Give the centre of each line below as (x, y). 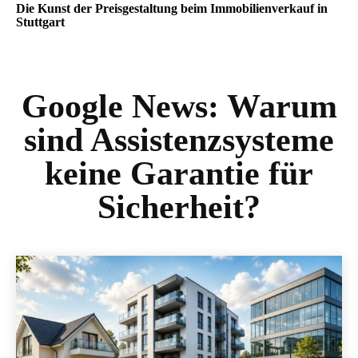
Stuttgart (40, 22)
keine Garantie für (179, 173)
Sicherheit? (179, 207)
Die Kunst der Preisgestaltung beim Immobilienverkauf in (172, 8)
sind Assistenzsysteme (179, 140)
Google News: (124, 106)
